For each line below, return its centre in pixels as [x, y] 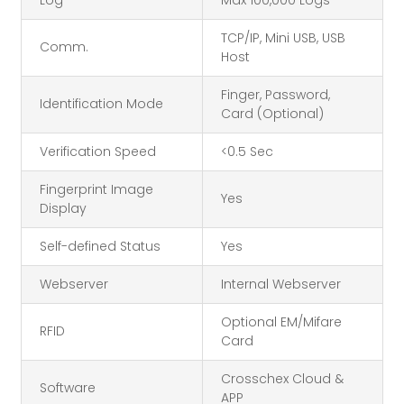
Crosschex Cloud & [282, 379]
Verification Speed [98, 152]
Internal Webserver [281, 285]
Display [63, 209]
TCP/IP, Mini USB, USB [283, 38]
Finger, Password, [275, 95]
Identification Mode [101, 104]
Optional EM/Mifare [281, 322]
